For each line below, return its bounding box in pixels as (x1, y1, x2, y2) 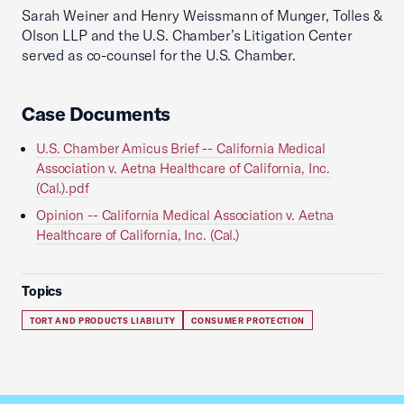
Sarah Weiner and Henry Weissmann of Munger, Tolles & (22, 6, 382, 24)
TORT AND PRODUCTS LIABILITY (30, 316, 176, 326)
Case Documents (22, 102, 171, 125)
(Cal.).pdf (36, 179, 89, 197)
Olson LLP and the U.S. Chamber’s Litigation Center (22, 26, 353, 44)
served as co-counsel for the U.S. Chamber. (22, 46, 296, 64)
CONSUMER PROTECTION (191, 316, 306, 326)
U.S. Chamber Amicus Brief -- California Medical (36, 140, 326, 157)
